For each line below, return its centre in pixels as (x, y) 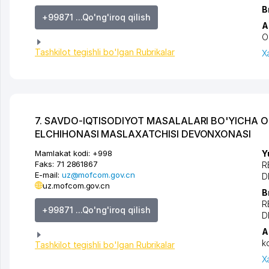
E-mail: (48, 174)
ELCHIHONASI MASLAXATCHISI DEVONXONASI (143, 134)
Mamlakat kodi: (63, 153)
